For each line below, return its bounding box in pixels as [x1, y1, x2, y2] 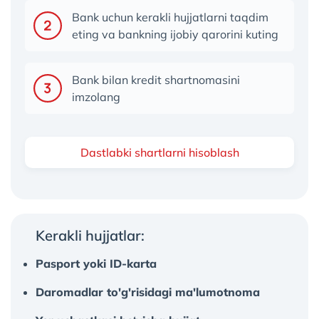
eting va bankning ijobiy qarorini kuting [72, 27, 278, 41]
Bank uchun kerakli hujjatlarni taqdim [72, 10, 268, 24]
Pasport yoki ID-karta [36, 256, 157, 271]
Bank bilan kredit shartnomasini [72, 73, 240, 87]
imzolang [72, 90, 120, 104]
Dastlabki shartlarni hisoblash [80, 145, 239, 159]
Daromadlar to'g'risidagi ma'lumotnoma [36, 285, 260, 299]
